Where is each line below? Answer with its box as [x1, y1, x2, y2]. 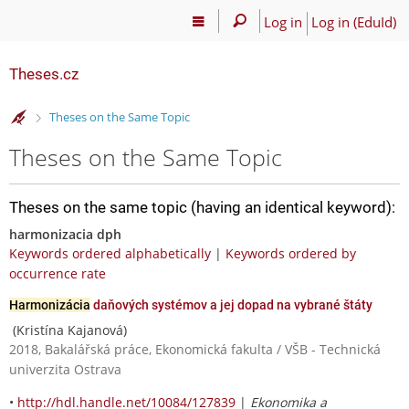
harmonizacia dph [9, 225, 121, 243]
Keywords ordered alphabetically [9, 244, 211, 262]
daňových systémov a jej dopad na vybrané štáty [90, 297, 372, 312]
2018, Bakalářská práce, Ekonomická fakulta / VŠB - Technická [9, 340, 381, 358]
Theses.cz [9, 65, 79, 83]
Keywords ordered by [225, 244, 356, 262]
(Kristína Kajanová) [9, 320, 127, 339]
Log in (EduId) [310, 12, 396, 31]
